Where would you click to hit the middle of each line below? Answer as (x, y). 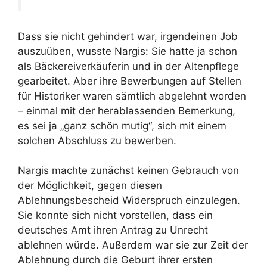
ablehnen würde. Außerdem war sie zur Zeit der (133, 245)
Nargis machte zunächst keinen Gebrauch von (128, 171)
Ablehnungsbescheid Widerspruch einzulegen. (129, 201)
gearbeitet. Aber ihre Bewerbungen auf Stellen (130, 81)
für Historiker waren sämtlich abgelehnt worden (132, 96)
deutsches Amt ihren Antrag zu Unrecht (113, 230)
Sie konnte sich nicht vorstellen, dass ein (115, 215)
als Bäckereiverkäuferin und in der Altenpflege (128, 66)
